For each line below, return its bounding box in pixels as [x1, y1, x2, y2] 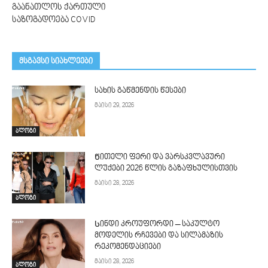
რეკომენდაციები [95, 243, 162, 251]
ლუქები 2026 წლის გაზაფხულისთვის [95, 165, 238, 173]
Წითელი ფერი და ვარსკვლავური [95, 153, 226, 162]
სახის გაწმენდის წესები [95, 86, 187, 95]
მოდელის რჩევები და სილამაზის [95, 232, 224, 240]
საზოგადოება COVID [12, 15, 96, 25]
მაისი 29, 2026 [95, 102, 135, 109]
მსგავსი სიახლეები [19, 57, 93, 66]
